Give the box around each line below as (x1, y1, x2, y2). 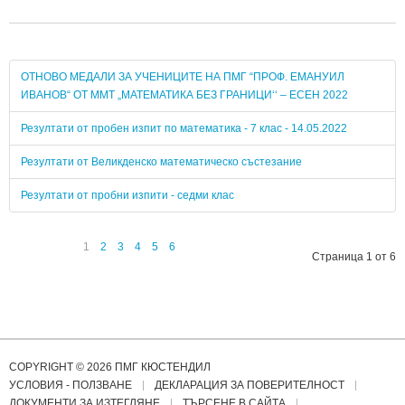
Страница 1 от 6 (312, 250, 396, 263)
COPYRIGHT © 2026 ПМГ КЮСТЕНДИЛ (9, 360, 211, 373)
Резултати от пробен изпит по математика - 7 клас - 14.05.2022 (21, 121, 347, 135)
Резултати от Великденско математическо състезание (21, 155, 302, 168)
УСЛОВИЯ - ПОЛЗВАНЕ (9, 378, 132, 391)
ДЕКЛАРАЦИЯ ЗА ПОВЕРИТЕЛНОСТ (155, 378, 344, 391)
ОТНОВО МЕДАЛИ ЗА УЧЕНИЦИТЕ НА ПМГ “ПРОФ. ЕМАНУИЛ (21, 70, 344, 83)
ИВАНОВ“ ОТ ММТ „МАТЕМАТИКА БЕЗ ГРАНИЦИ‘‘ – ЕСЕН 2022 (21, 88, 348, 101)
